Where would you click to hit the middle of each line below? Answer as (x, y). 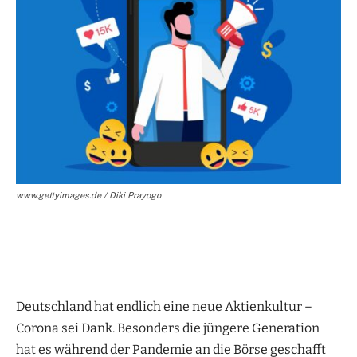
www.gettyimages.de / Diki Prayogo (88, 196)
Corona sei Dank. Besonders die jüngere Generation (168, 328)
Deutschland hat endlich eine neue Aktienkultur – (164, 307)
